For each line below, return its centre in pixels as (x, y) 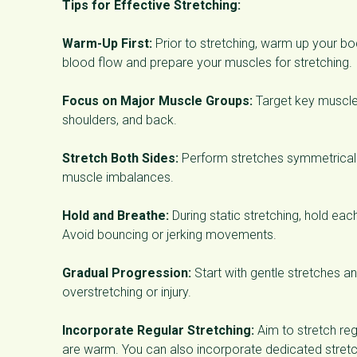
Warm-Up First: (107, 43)
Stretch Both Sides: (120, 158)
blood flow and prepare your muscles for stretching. (207, 62)
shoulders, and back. (120, 120)
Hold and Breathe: (116, 215)
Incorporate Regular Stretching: (158, 330)
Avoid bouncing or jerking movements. (169, 234)
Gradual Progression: (127, 273)
